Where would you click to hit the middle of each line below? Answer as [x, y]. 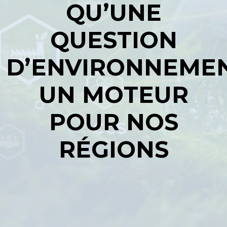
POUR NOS [113, 122]
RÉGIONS [113, 149]
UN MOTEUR [113, 94]
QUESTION [113, 40]
